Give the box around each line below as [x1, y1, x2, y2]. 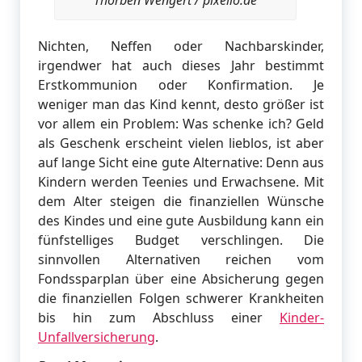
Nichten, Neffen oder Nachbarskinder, [38, 37, 324, 56]
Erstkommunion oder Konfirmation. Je [38, 76, 324, 95]
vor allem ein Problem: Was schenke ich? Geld [38, 115, 324, 133]
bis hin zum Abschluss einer [38, 309, 280, 327]
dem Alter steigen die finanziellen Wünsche [38, 192, 324, 211]
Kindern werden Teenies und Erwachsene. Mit [38, 173, 324, 192]
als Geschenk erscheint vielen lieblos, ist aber [38, 134, 324, 153]
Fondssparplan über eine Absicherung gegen [38, 270, 324, 288]
